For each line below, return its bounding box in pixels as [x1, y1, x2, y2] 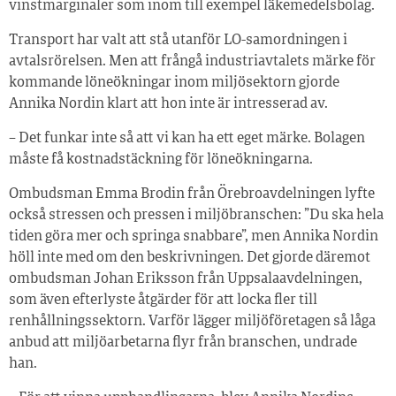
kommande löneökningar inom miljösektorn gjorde [9, 76, 339, 91]
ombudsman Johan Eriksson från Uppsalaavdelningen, [9, 272, 362, 287]
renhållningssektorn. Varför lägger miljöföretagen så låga [9, 315, 376, 330]
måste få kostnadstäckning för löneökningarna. [9, 153, 313, 168]
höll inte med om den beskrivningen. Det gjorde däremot [9, 251, 370, 266]
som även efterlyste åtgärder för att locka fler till [9, 293, 317, 308]
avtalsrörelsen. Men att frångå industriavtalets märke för [9, 55, 376, 70]
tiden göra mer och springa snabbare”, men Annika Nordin [9, 230, 378, 245]
